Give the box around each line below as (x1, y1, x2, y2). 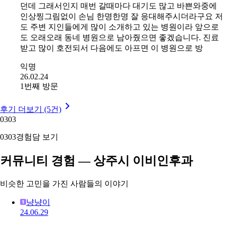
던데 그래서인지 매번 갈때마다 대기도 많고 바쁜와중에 (20, 2, 217, 11)
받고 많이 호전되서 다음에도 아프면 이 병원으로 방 (20, 44, 203, 53)
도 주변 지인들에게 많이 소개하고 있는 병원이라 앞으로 (20, 23, 219, 32)
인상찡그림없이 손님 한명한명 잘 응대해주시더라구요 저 (20, 12, 223, 21)
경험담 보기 (16, 133, 58, 142)
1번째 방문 (20, 82, 58, 91)
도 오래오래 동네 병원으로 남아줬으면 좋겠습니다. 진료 (20, 33, 219, 42)
